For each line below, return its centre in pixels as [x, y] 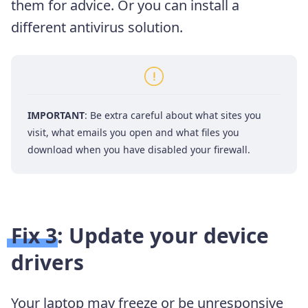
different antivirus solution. [97, 27]
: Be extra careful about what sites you [173, 115]
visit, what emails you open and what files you [133, 133]
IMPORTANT [56, 115]
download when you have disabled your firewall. [139, 150]
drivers [47, 263]
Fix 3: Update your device [140, 236]
